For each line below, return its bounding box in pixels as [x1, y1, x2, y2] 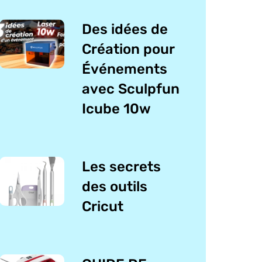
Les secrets [82, 158, 161, 175]
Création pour [82, 41, 175, 58]
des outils [82, 178, 148, 195]
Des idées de [82, 21, 168, 38]
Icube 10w [82, 101, 151, 118]
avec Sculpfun [82, 81, 180, 98]
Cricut [82, 198, 124, 215]
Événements [82, 61, 168, 78]
